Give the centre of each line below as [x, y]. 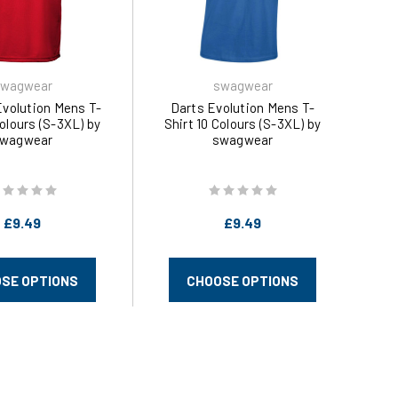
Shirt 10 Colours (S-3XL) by [243, 123]
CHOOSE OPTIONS [243, 281]
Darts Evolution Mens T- [243, 107]
